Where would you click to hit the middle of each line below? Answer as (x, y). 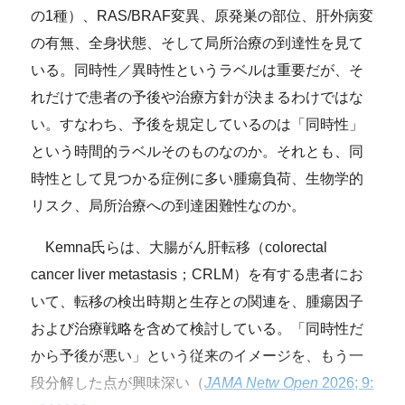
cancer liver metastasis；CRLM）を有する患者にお (198, 274)
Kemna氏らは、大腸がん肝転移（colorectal (179, 247)
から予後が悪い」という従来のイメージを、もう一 (198, 355)
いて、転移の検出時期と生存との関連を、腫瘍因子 (198, 301)
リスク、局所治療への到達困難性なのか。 (169, 205)
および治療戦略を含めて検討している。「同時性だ (198, 328)
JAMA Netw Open (262, 382)
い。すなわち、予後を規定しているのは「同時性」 (198, 124)
